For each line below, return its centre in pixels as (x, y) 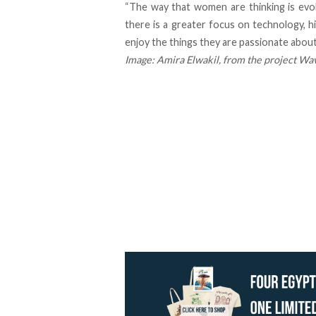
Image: (141, 60)
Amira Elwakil (188, 60)
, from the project (259, 60)
